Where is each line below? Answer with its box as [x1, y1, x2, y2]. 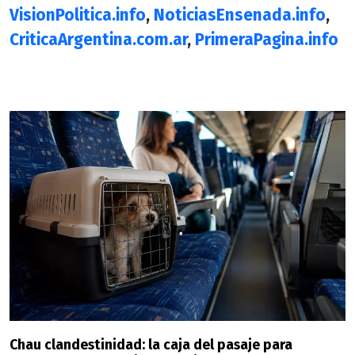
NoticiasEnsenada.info [154, 6, 326, 26]
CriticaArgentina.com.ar [10, 30, 187, 51]
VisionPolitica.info [10, 6, 146, 26]
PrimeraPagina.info [195, 30, 338, 51]
